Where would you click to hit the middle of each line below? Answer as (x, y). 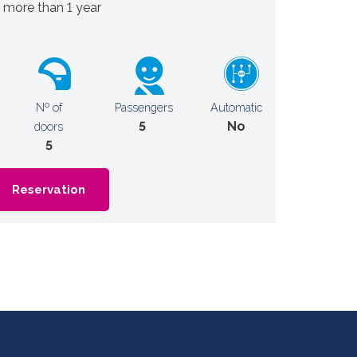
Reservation (49, 190)
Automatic (236, 107)
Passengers (143, 107)
